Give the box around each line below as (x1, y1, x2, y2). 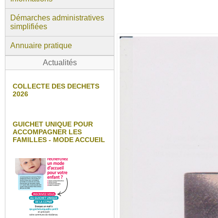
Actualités (42, 58, 77, 67)
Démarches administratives (10, 14, 104, 22)
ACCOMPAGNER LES (13, 128, 82, 136)
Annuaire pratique (10, 41, 72, 50)
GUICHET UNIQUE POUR (13, 120, 93, 128)
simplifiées (10, 22, 47, 31)
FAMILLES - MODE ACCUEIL (13, 136, 105, 144)
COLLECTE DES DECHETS (13, 82, 99, 90)
